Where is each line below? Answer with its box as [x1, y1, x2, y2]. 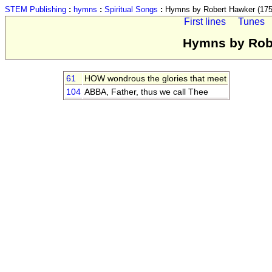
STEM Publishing [5, 5, 66, 14]
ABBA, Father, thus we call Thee [84, 87, 209, 97]
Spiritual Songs [104, 5, 158, 14]
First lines [183, 16, 226, 27]
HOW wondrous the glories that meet [84, 74, 227, 84]
